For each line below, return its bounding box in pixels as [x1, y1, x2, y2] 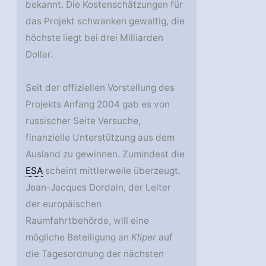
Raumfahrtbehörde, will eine [26, 215, 150, 227]
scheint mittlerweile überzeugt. [43, 165, 181, 177]
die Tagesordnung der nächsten [26, 248, 164, 260]
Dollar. [26, 49, 53, 61]
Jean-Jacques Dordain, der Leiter [26, 182, 172, 194]
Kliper [131, 232, 157, 243]
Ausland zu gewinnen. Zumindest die [26, 148, 185, 160]
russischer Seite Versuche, [26, 115, 141, 127]
